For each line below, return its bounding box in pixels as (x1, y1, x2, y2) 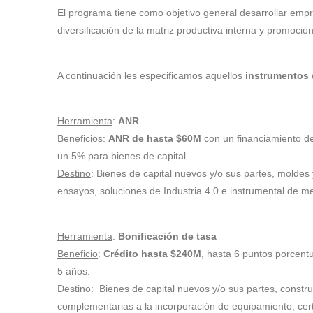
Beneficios (57, 132, 103, 144)
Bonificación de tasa (118, 230, 217, 242)
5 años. (57, 265, 93, 277)
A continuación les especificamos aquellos (57, 69, 245, 81)
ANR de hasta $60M (108, 132, 201, 144)
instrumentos (245, 69, 309, 81)
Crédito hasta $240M (103, 247, 201, 259)
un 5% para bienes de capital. (57, 150, 191, 161)
